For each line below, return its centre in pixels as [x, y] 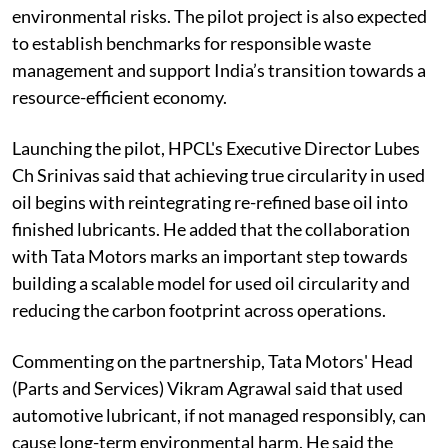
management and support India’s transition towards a [219, 69]
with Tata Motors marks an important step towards [210, 255]
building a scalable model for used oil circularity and [211, 282]
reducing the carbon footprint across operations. [199, 309]
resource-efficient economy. [119, 96]
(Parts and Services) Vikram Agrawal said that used [207, 387]
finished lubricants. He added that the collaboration [211, 228]
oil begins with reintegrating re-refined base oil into [210, 201]
